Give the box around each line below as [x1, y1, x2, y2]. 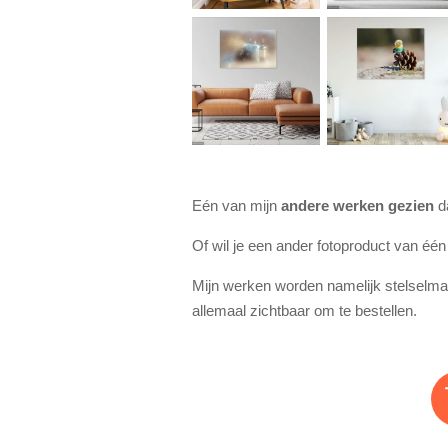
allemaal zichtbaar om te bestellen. [192, 301, 417, 319]
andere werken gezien [281, 196, 434, 214]
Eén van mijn [192, 196, 281, 214]
